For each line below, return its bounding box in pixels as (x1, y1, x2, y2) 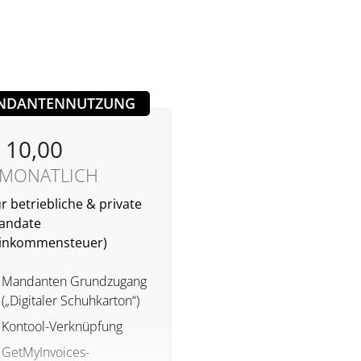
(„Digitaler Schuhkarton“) (2, 292, 139, 310)
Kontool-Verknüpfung (2, 317, 122, 336)
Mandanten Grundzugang (2, 272, 147, 291)
